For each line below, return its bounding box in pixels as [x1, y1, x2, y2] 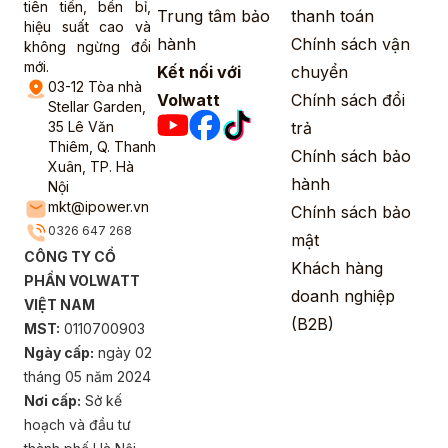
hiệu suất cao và [24, 18, 151, 36]
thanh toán [290, 6, 374, 27]
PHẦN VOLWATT [24, 272, 140, 290]
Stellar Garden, [48, 98, 146, 116]
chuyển [290, 62, 348, 83]
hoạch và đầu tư [24, 416, 131, 434]
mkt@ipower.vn [48, 198, 149, 216]
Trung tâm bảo [157, 6, 271, 27]
